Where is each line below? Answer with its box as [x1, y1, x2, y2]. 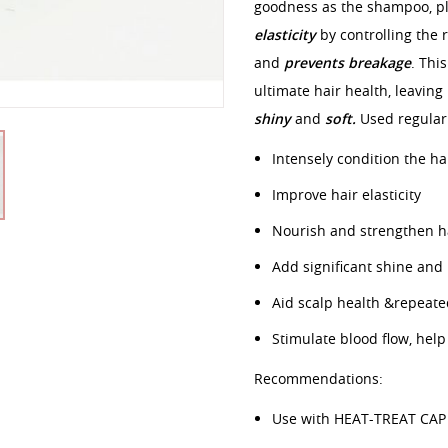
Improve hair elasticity [272, 185, 421, 204]
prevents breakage [284, 53, 411, 72]
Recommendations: [254, 369, 383, 388]
